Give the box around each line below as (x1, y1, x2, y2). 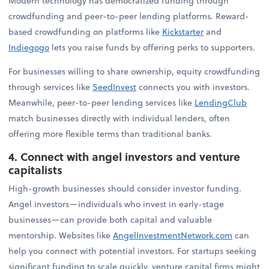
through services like (8, 80, 93, 94)
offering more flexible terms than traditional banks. (8, 127, 215, 141)
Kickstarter (162, 25, 204, 38)
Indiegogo (8, 40, 50, 53)
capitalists (8, 162, 66, 178)
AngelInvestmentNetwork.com (113, 229, 233, 242)
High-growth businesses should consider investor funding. (8, 182, 242, 195)
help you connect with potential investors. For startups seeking (8, 244, 257, 258)
